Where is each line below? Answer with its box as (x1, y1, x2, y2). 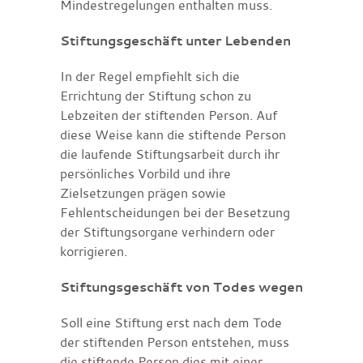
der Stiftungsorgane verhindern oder (60, 222, 275, 241)
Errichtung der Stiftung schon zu (60, 86, 251, 105)
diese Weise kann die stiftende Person (60, 125, 286, 143)
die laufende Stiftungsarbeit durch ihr (60, 144, 280, 163)
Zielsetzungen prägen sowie (60, 183, 226, 202)
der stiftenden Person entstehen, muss (60, 332, 289, 351)
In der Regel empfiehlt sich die (60, 66, 240, 85)
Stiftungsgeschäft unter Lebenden (60, 31, 291, 49)
